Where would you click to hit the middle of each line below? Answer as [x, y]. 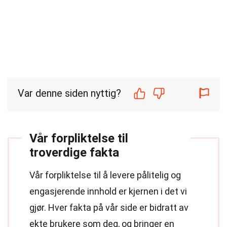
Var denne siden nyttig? [69, 93]
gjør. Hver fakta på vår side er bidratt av [109, 207]
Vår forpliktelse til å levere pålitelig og [105, 175]
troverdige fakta [74, 153]
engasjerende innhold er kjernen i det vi [108, 191]
